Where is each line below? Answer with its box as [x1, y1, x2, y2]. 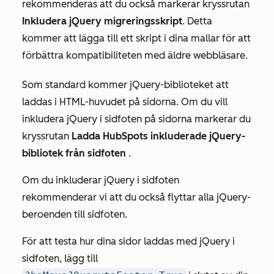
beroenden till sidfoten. [22, 209, 127, 221]
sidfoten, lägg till [22, 253, 98, 265]
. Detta [182, 15, 212, 28]
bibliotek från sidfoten [22, 147, 128, 160]
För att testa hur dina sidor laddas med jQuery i [22, 235, 235, 248]
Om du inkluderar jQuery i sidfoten [22, 174, 179, 187]
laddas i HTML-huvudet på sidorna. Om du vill [22, 96, 228, 108]
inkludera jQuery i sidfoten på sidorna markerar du [22, 113, 251, 125]
